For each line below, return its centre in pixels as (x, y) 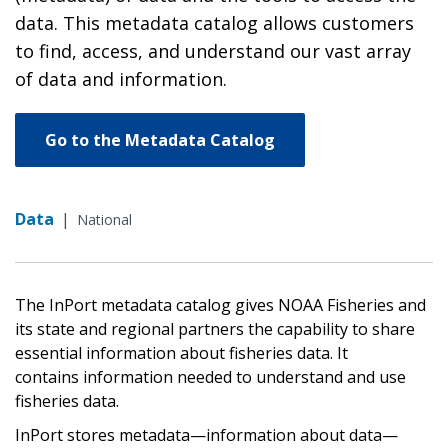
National (104, 219)
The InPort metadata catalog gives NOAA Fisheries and (220, 304)
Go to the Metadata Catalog (160, 139)
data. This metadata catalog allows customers (214, 22)
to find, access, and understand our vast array (213, 50)
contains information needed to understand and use (210, 376)
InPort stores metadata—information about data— (206, 434)
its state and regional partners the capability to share (215, 328)
